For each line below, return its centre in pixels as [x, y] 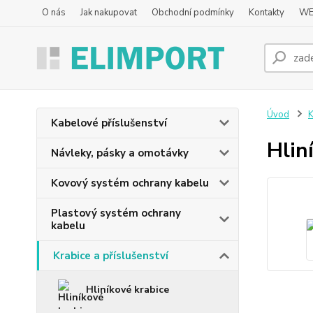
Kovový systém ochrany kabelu [130, 183]
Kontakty [267, 13]
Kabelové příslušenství [109, 123]
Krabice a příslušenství [111, 256]
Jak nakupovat [109, 13]
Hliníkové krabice [128, 290]
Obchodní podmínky [193, 13]
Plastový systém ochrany [116, 213]
